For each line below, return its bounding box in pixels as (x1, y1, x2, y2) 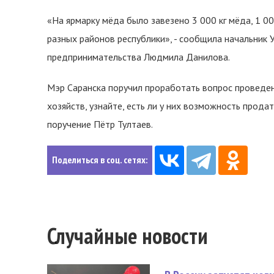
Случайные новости (47, 221, 208, 250)
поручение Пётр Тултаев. (47, 118, 153, 130)
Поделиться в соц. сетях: (52, 154, 147, 166)
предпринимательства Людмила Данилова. (47, 51, 230, 63)
